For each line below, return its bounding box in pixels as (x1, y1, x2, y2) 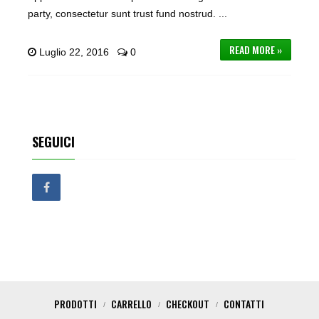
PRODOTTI (54, 296, 98, 311)
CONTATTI (224, 296, 265, 311)
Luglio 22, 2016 (38, 46, 109, 58)
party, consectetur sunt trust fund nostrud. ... (27, 8, 227, 19)
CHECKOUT (166, 296, 210, 311)
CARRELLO (111, 296, 152, 311)
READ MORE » (229, 42, 283, 57)
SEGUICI (32, 132, 75, 151)
